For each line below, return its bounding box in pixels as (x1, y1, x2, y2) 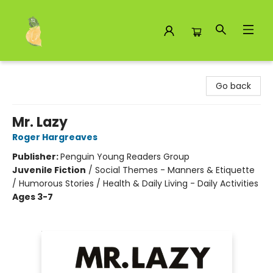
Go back (216, 80, 251, 92)
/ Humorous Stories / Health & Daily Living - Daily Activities (12, 177, 258, 190)
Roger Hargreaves (12, 131, 97, 143)
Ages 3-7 (12, 191, 53, 203)
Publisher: (12, 151, 60, 163)
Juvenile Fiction (12, 164, 86, 176)
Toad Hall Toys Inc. (9, 66, 88, 79)
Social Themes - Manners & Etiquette (95, 164, 255, 176)
